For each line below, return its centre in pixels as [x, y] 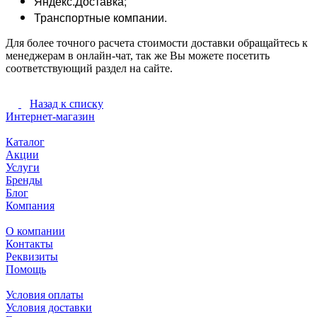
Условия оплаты [45, 294]
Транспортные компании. [100, 18]
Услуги [23, 167]
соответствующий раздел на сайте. [91, 69]
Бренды [24, 180]
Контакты [29, 243]
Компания [30, 205]
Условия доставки [49, 307]
